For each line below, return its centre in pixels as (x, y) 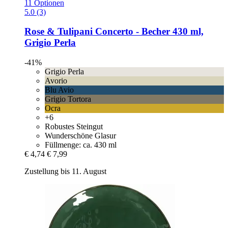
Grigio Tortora (68, 99)
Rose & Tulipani (59, 32)
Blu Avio (59, 90)
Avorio (56, 81)
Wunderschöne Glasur (80, 136)
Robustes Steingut (74, 127)
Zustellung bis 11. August (65, 172)
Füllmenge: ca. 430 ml (81, 145)
